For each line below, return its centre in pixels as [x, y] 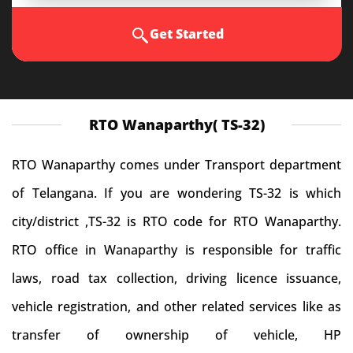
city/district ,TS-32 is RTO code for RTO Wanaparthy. [176, 221]
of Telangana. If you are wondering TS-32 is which [176, 193]
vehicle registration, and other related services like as [176, 307]
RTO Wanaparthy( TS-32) [176, 124]
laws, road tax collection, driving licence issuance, [176, 278]
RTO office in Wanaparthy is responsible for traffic [176, 250]
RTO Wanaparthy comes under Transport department [176, 165]
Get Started [186, 34]
